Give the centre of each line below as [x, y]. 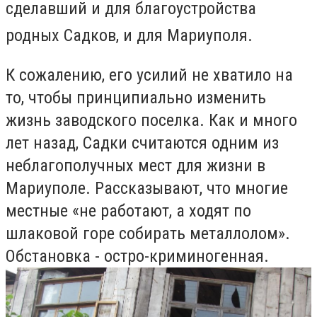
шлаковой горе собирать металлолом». [148, 234]
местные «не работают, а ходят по [128, 211]
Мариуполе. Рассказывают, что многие [147, 189]
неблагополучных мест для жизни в [136, 166]
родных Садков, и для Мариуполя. [129, 35]
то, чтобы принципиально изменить [136, 98]
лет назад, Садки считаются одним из [142, 143]
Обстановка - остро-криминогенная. [137, 257]
